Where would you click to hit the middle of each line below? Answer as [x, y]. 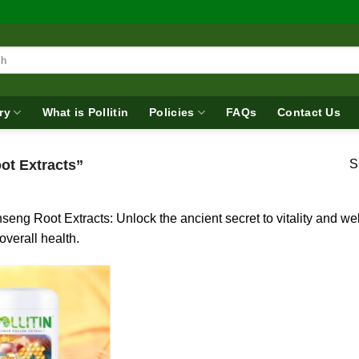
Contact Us [309, 112]
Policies [172, 112]
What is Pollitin [85, 112]
